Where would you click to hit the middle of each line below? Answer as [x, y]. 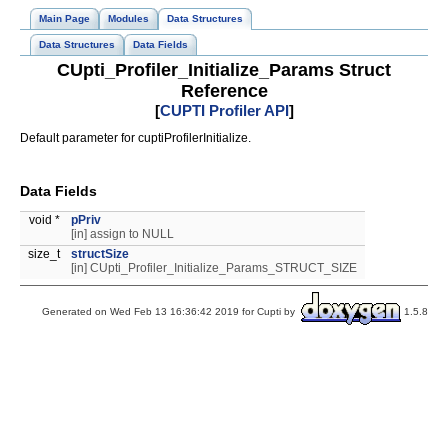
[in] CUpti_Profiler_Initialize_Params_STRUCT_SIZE [214, 268]
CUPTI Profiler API [224, 110]
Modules [128, 18]
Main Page [64, 18]
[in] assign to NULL [122, 234]
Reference [224, 91]
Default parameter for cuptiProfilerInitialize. [135, 138]
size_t [45, 254]
